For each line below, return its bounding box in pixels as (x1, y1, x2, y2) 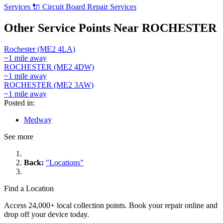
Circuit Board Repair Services (40, 2, 136, 11)
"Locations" (46, 158, 84, 167)
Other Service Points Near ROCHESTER (4, 21, 217, 34)
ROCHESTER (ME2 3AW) (4, 80, 94, 89)
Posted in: (4, 98, 35, 107)
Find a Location (4, 184, 54, 193)
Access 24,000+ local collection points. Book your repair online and (4, 201, 218, 210)
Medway (24, 115, 52, 124)
